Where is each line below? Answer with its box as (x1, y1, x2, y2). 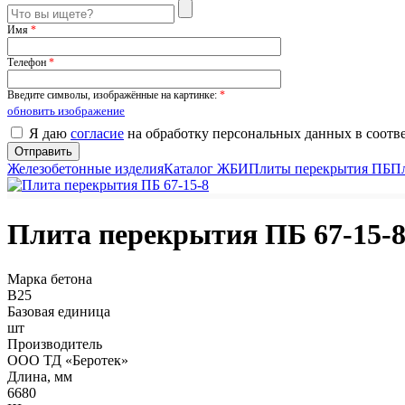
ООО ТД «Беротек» (7, 352, 128, 368)
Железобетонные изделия (7, 161, 164, 176)
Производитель (7, 335, 102, 352)
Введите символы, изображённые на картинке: (7, 89, 220, 101)
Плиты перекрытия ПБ (249, 161, 391, 176)
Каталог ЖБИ (164, 161, 249, 176)
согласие (71, 126, 124, 141)
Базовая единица (7, 303, 110, 319)
